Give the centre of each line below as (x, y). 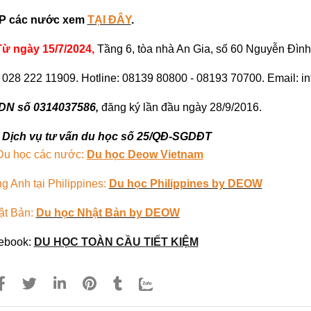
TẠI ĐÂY (109, 19)
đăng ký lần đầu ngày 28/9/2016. (181, 107)
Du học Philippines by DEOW (185, 183)
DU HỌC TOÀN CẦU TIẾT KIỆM (116, 242)
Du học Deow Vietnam (145, 154)
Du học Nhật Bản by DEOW (108, 212)
